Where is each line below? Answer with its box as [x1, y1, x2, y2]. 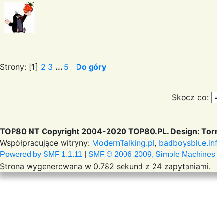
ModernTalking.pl [92, 138, 155, 148]
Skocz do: [172, 93, 209, 103]
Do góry [76, 62, 106, 72]
